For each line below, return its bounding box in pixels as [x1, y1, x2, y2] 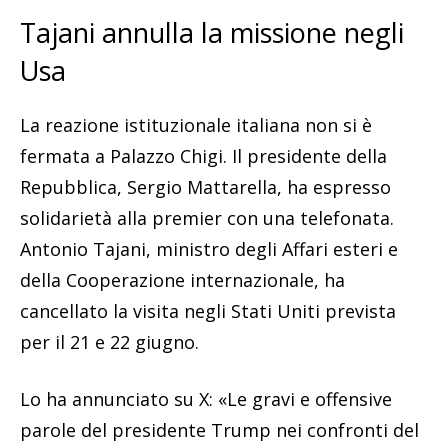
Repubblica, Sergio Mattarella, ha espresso [20, 175, 391, 200]
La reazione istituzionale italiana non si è [20, 113, 372, 138]
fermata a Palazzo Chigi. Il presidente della [20, 144, 387, 169]
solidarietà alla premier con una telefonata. [20, 206, 394, 231]
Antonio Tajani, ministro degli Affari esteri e [20, 237, 398, 262]
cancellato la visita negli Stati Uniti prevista [20, 299, 396, 324]
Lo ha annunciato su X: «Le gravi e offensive [20, 387, 392, 412]
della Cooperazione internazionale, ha [20, 268, 345, 293]
